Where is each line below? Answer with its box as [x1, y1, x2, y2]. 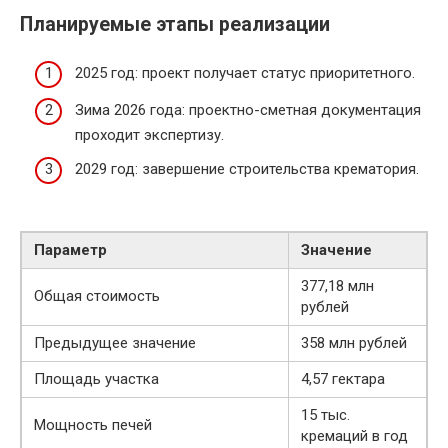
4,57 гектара [301, 369, 385, 388]
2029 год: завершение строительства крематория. [75, 159, 419, 178]
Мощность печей [34, 415, 152, 434]
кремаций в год [301, 426, 408, 445]
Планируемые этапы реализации [20, 13, 330, 37]
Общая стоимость [34, 286, 160, 305]
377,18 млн [301, 276, 374, 295]
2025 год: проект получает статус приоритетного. [75, 63, 415, 82]
